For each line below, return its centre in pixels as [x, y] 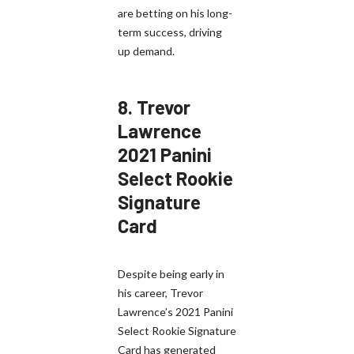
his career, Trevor [160, 292]
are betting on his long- [175, 13]
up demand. [146, 51]
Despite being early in [171, 273]
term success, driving [170, 32]
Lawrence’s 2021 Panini [175, 311]
